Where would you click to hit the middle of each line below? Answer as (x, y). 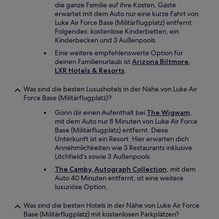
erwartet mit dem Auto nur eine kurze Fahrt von (127, 14)
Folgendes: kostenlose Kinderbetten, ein (117, 31)
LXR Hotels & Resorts (90, 70)
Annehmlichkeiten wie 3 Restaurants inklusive (123, 148)
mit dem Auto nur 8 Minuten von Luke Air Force (126, 121)
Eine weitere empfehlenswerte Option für (119, 53)
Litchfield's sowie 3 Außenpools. (103, 156)
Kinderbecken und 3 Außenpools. (106, 40)
